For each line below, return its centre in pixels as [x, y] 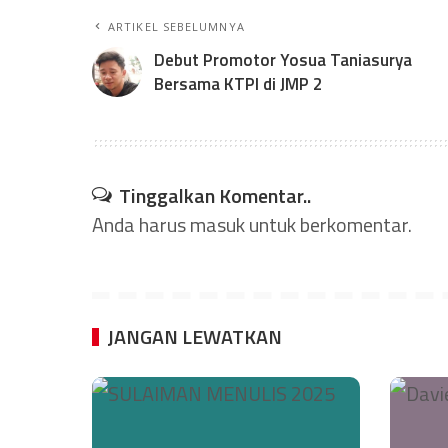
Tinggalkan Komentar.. [215, 196]
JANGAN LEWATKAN [194, 337]
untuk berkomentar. [328, 225]
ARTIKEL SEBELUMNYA [176, 27]
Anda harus [141, 225]
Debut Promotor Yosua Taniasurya [283, 60]
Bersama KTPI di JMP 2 [238, 84]
